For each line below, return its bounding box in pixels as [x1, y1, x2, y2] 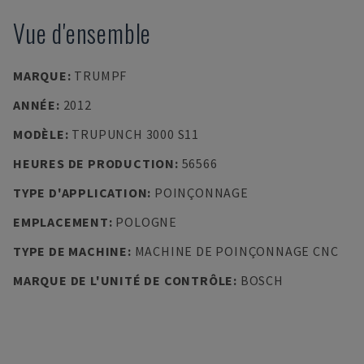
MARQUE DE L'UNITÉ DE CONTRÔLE [13, 272, 234, 288]
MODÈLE [13, 126, 65, 142]
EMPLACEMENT [13, 214, 109, 230]
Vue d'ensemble [13, 15, 152, 51]
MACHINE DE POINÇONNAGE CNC [134, 243, 339, 259]
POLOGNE [115, 214, 177, 230]
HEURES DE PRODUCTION [13, 155, 175, 171]
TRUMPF [74, 67, 128, 84]
